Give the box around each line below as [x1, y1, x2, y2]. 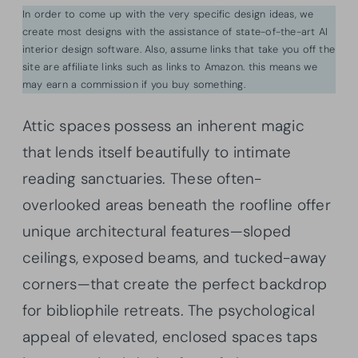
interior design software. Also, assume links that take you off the [22, 42, 336, 56]
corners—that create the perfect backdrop [22, 273, 328, 294]
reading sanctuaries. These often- [22, 168, 262, 189]
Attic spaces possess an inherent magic [22, 115, 304, 136]
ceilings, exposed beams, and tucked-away [22, 247, 327, 268]
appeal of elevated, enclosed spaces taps [22, 326, 318, 347]
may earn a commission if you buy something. [22, 77, 245, 91]
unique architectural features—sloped [22, 221, 292, 241]
